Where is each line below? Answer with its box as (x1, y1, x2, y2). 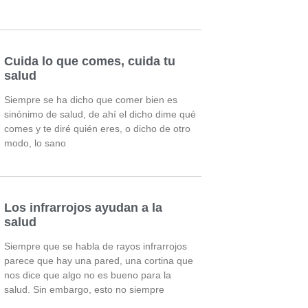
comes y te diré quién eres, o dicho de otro (4, 122, 191, 134)
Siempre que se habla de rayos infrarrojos (4, 240, 188, 252)
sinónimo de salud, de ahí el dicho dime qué (4, 108, 197, 120)
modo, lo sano (4, 137, 67, 148)
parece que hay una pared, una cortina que (4, 254, 194, 266)
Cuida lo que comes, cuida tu (4, 54, 176, 68)
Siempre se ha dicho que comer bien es (4, 93, 178, 105)
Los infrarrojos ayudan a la (4, 200, 163, 214)
